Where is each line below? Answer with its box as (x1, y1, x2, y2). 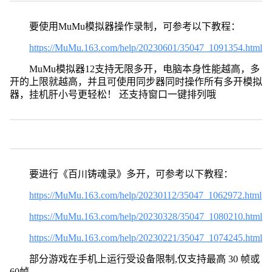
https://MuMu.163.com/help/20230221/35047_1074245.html (29, 232, 262, 243)
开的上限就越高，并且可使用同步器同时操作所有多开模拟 (9, 76, 262, 87)
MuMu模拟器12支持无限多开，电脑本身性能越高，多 (29, 63, 260, 74)
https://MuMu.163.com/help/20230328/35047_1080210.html (29, 211, 262, 222)
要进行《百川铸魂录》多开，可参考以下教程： (29, 168, 233, 179)
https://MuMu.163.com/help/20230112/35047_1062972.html (29, 189, 262, 200)
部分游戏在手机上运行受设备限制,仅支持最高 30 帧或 (29, 253, 260, 264)
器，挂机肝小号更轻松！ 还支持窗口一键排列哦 (9, 89, 216, 100)
